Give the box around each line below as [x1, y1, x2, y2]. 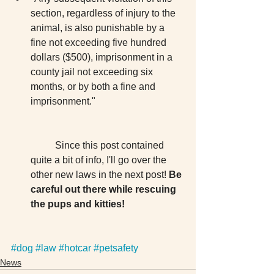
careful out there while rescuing [31, 184, 179, 194]
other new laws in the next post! [31, 169, 169, 180]
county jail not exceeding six [31, 67, 155, 77]
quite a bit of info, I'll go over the [31, 155, 169, 165]
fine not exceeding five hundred [31, 37, 169, 48]
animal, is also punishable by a [31, 23, 167, 33]
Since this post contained [31, 140, 55, 150]
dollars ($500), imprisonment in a [31, 52, 175, 62]
